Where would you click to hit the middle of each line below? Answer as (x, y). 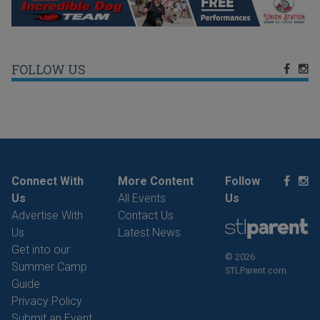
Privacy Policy (47, 301)
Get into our (41, 250)
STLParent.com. (256, 270)
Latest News (150, 233)
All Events (142, 199)
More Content (156, 181)
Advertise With (47, 216)
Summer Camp (49, 267)
